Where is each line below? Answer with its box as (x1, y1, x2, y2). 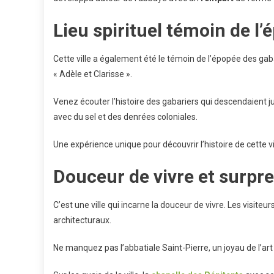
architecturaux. (53, 215, 111, 225)
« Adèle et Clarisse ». (53, 69, 132, 79)
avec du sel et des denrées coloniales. (53, 112, 198, 122)
